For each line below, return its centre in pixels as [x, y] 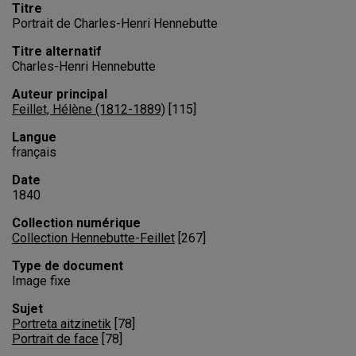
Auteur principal [60, 95]
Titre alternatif [57, 52]
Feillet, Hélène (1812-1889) [89, 110]
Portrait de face [55, 339]
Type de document [68, 266]
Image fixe [41, 281]
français [34, 153]
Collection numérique [76, 223]
